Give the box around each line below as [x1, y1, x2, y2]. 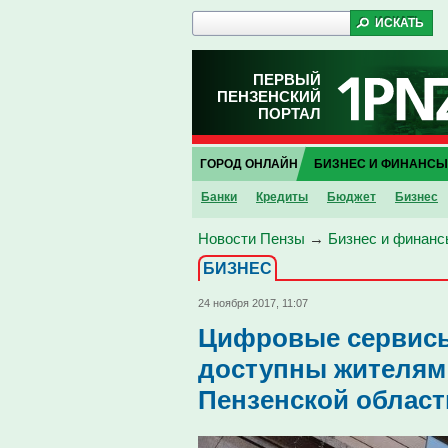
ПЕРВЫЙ [253, 71, 321, 88]
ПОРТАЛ [258, 105, 321, 122]
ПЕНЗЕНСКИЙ [217, 88, 321, 105]
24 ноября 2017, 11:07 [198, 297, 308, 309]
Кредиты [256, 190, 308, 204]
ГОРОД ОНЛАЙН [200, 157, 298, 171]
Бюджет [327, 190, 376, 204]
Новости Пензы [198, 230, 305, 247]
